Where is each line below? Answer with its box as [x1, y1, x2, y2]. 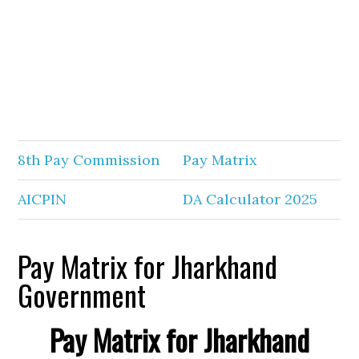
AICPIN [18, 190, 67, 208]
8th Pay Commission [18, 151, 160, 169]
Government [18, 273, 147, 316]
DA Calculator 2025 [183, 190, 318, 208]
